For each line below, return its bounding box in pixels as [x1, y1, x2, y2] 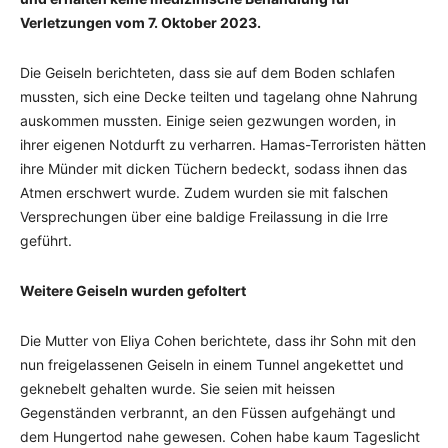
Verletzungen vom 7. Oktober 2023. [20, 13, 261, 31]
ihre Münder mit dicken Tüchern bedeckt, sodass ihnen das [20, 159, 407, 177]
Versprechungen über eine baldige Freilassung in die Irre [20, 207, 388, 225]
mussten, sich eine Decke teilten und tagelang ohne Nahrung [20, 87, 418, 105]
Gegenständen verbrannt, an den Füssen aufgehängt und [20, 403, 396, 421]
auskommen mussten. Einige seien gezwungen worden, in [20, 111, 396, 129]
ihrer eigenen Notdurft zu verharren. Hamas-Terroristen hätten [20, 135, 426, 153]
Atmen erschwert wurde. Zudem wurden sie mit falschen [20, 183, 388, 201]
